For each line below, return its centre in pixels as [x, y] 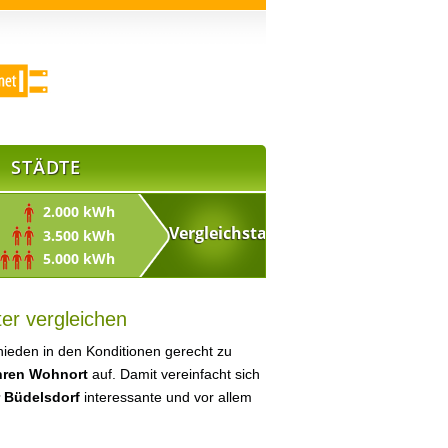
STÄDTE [46, 167]
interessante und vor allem [166, 397]
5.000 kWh [75, 259]
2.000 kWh [75, 211]
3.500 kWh [75, 235]
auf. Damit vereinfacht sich [174, 374]
